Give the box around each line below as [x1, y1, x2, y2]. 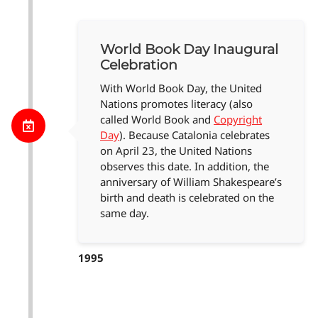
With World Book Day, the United [100, 81, 262, 96]
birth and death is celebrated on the [100, 190, 274, 205]
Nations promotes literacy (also [100, 97, 253, 111]
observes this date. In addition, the [100, 159, 269, 174]
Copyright [214, 112, 262, 127]
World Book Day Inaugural [100, 41, 278, 58]
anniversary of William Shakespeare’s [100, 175, 282, 190]
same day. [100, 206, 149, 221]
